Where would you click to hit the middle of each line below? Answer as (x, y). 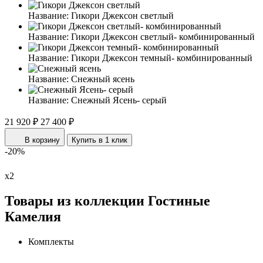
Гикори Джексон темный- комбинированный (162, 58)
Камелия (33, 217)
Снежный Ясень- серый (119, 100)
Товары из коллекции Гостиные (107, 201)
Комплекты (51, 241)
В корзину (42, 140)
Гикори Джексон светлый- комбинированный (163, 37)
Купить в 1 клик (100, 140)
